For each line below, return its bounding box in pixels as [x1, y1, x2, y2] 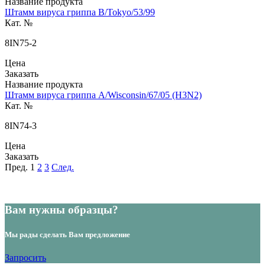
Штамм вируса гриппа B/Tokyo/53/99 [5, 7, 155, 17]
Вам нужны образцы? [5, 203, 118, 216]
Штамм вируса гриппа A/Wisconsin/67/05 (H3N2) [5, 89, 202, 100]
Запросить [5, 252, 46, 263]
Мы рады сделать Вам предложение [5, 230, 130, 239]
